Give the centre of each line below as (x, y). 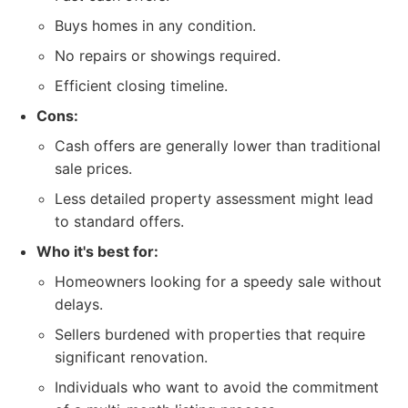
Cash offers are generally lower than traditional (218, 146)
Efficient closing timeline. (141, 86)
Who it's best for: (97, 251)
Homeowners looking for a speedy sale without (218, 281)
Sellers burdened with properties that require (210, 334)
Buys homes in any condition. (155, 25)
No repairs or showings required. (168, 56)
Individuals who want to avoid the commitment (217, 387)
